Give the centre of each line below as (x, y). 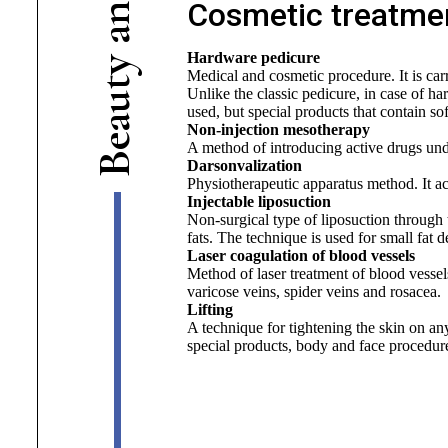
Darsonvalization (244, 165)
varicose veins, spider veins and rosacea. (313, 291)
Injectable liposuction (258, 201)
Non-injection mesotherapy (278, 129)
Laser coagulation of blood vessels (300, 255)
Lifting (209, 309)
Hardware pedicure (253, 57)
